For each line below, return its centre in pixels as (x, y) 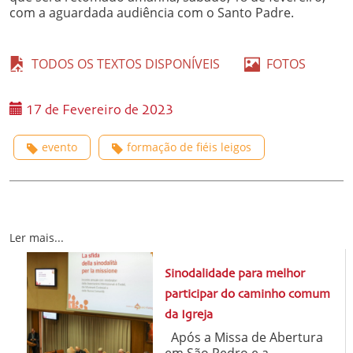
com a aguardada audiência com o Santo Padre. (152, 12)
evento (59, 147)
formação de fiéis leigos (189, 147)
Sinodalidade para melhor (234, 274)
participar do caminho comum (247, 294)
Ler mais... (37, 237)
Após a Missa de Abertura (243, 337)
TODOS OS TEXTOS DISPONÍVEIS (123, 63)
